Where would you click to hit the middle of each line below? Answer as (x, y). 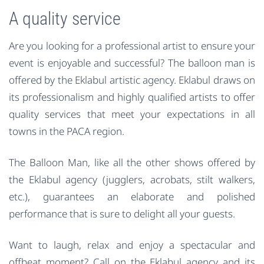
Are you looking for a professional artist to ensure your (132, 46)
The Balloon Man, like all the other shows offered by (132, 163)
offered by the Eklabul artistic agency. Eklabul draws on (132, 80)
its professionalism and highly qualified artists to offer (132, 97)
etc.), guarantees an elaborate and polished (132, 197)
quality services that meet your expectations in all (132, 114)
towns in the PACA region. (67, 131)
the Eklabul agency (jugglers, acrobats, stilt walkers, (132, 180)
